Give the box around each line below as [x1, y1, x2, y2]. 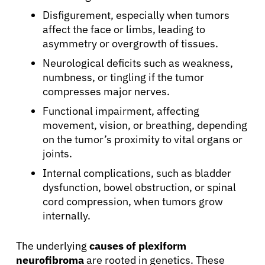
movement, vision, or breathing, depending [43, 118, 247, 132]
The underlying [16, 238, 89, 253]
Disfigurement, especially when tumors [43, 8, 230, 22]
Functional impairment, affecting [43, 104, 199, 118]
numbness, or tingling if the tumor [43, 70, 204, 84]
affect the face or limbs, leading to [43, 22, 205, 36]
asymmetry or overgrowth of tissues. [43, 36, 218, 50]
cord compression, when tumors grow [43, 194, 223, 208]
